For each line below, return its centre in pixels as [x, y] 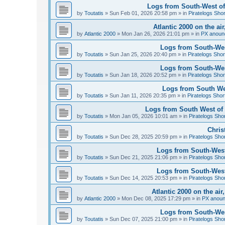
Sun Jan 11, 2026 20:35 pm [143, 96]
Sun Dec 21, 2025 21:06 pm [143, 157]
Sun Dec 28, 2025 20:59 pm [143, 137]
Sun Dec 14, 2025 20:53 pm [143, 178]
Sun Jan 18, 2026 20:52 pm [143, 75]
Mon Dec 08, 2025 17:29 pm [156, 199]
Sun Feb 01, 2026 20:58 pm [143, 13]
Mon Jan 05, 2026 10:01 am [143, 116]
